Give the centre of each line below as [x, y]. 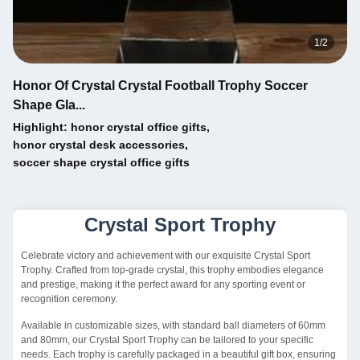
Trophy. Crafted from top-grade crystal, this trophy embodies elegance [172, 270]
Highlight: [42, 127]
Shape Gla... [49, 105]
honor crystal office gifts [139, 127]
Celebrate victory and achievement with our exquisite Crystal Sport [166, 256]
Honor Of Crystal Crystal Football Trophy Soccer [160, 86]
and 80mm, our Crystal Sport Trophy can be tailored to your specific [167, 340]
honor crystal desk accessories [99, 145]
